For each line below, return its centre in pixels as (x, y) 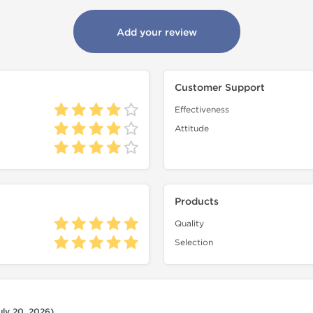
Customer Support (220, 88)
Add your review (156, 32)
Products (197, 202)
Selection (194, 242)
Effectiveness (202, 110)
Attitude (192, 129)
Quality (189, 224)
